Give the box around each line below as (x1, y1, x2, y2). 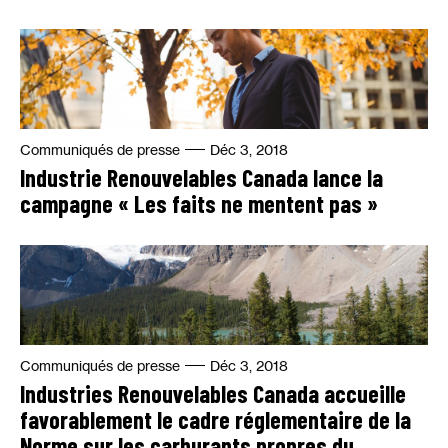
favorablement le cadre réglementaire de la (20, 405, 411, 434)
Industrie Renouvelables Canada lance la (20, 163, 383, 192)
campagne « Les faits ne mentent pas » (20, 189, 378, 218)
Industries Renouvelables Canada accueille (20, 379, 406, 408)
